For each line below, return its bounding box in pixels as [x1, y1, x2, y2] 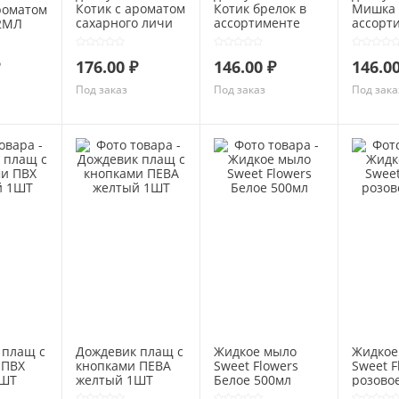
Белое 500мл [214, 371, 291, 388]
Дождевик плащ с [76, 343, 183, 360]
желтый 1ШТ [76, 371, 153, 388]
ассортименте [214, 14, 300, 31]
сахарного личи [76, 14, 173, 31]
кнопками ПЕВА [76, 357, 171, 374]
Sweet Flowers [214, 357, 298, 374]
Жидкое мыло [214, 343, 297, 360]
